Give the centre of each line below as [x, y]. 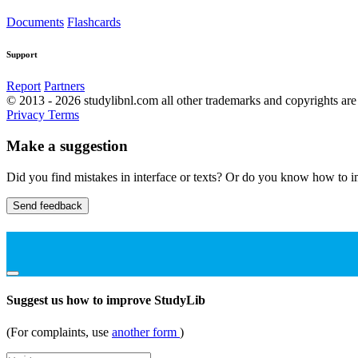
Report [24, 86]
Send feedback [48, 205]
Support [22, 55]
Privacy [27, 115]
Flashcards [94, 22]
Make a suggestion [67, 146]
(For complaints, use [59, 332]
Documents [35, 22]
